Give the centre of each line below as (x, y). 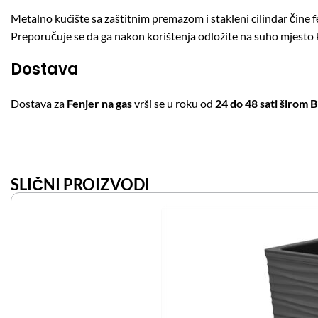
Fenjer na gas (99, 103)
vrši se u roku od (174, 103)
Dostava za (39, 103)
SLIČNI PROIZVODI (80, 184)
